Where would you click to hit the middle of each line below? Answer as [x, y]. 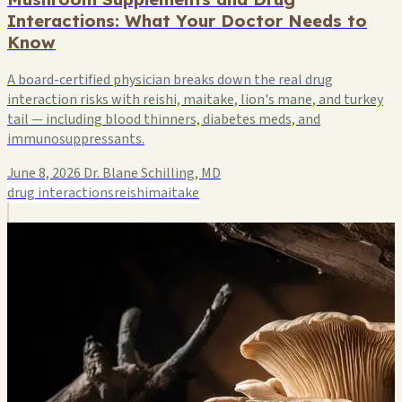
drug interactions [61, 193]
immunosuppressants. [76, 140]
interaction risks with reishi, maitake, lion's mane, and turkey [195, 100]
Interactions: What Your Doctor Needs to [187, 21]
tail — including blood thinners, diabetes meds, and [164, 120]
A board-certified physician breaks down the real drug [170, 80]
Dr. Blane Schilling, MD [152, 174]
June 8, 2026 [44, 174]
